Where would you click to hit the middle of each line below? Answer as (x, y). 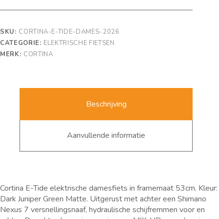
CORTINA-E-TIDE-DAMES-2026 (69, 32)
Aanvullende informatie (106, 136)
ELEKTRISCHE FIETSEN (79, 43)
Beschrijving (106, 104)
